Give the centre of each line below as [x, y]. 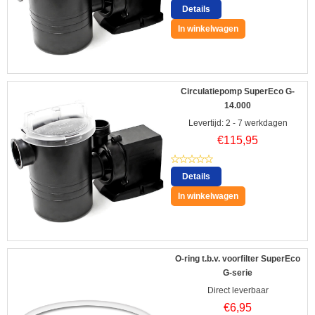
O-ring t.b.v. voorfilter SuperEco [238, 259]
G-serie [238, 273]
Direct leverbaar [238, 291]
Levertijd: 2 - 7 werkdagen [238, 123]
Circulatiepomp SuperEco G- [238, 92]
